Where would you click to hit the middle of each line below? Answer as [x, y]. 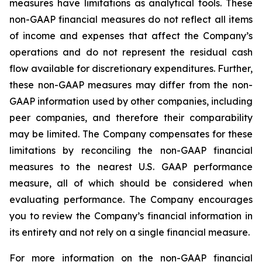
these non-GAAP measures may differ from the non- [131, 85]
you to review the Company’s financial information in [131, 216]
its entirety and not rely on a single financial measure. [130, 232]
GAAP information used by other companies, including [131, 101]
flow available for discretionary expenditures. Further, [131, 68]
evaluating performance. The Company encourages [131, 199]
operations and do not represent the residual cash [131, 52]
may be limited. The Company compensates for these [131, 134]
